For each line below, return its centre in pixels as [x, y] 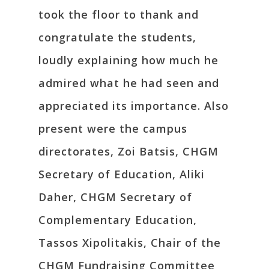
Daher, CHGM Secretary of [115, 197]
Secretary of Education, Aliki [122, 174]
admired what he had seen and [129, 83]
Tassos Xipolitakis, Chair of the [130, 243]
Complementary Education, [118, 220]
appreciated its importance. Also [134, 106]
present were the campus [113, 129]
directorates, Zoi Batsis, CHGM [128, 152]
